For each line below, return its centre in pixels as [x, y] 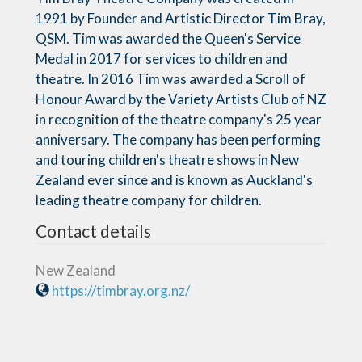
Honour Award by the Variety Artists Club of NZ [181, 99]
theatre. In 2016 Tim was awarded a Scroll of [170, 78]
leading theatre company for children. [149, 200]
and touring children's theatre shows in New [167, 159]
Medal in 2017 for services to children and [162, 58]
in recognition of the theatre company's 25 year [179, 119]
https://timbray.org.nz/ [121, 290]
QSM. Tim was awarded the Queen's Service [168, 38]
